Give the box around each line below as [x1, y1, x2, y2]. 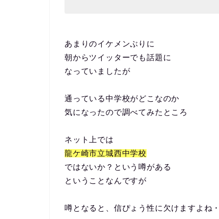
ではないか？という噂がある [65, 162, 172, 171]
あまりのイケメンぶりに [65, 39, 155, 48]
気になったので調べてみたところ [65, 108, 188, 116]
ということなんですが [65, 176, 147, 185]
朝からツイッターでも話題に [65, 53, 172, 62]
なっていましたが [65, 66, 131, 75]
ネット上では [65, 135, 114, 144]
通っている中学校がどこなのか [65, 94, 180, 103]
